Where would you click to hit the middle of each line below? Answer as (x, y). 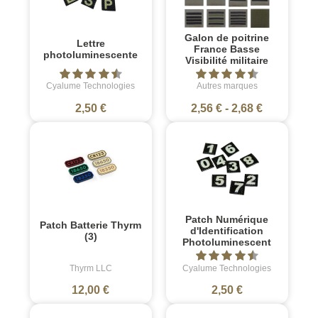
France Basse (227, 49)
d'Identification (227, 231)
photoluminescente (91, 55)
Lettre (91, 44)
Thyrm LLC (91, 268)
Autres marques (227, 86)
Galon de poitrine (227, 38)
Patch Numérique (227, 220)
